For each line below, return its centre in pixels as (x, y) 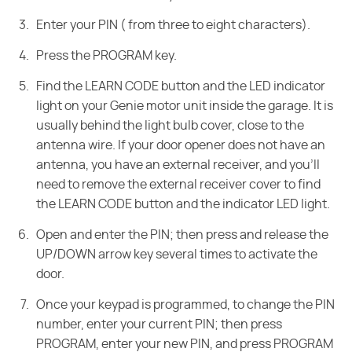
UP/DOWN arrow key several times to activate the (177, 254)
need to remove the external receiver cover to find (178, 184)
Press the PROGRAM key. (106, 55)
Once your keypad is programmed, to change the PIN (185, 304)
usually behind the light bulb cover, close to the (170, 125)
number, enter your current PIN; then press (159, 324)
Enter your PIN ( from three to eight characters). (173, 25)
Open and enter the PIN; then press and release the (182, 235)
